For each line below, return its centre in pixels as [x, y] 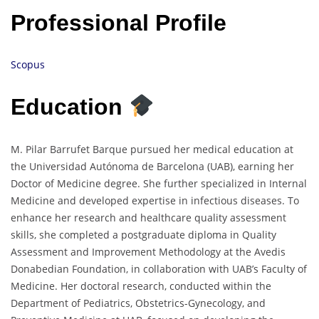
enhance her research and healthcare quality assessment [148, 217]
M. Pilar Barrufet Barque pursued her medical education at [152, 149]
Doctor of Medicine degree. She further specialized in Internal [159, 183]
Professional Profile [119, 22]
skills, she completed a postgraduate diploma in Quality [143, 234]
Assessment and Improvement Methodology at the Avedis [148, 251]
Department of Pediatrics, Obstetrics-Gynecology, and [138, 303]
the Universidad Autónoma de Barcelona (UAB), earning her [152, 166]
